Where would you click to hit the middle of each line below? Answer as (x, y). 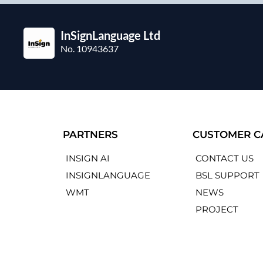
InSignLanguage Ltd (111, 36)
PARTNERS (91, 135)
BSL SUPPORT (228, 176)
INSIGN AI (88, 159)
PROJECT (217, 210)
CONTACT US (225, 159)
